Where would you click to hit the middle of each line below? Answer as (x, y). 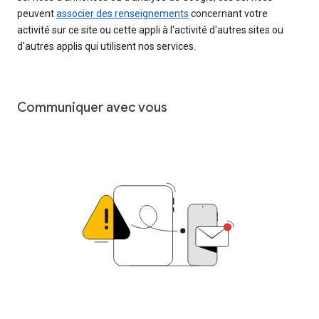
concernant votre (228, 14)
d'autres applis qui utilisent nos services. (106, 47)
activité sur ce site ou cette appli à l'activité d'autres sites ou (150, 30)
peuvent (37, 14)
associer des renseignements (122, 14)
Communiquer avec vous (92, 108)
